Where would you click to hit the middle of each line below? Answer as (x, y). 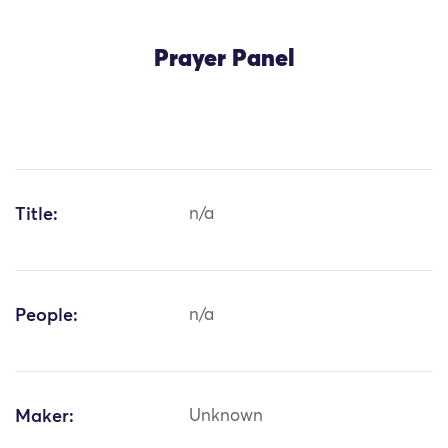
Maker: (44, 417)
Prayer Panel (224, 59)
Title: (36, 215)
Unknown (226, 417)
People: (46, 316)
